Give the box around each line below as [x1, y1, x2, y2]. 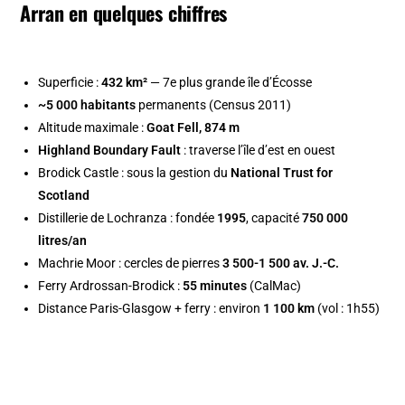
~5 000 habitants [38, 98, 137, 113]
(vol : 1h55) [315, 301, 381, 316]
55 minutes [183, 278, 248, 294]
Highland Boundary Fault [38, 143, 182, 158]
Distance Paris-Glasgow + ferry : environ [38, 301, 264, 316]
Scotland [38, 188, 90, 203]
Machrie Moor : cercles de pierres [38, 256, 223, 271]
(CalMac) [247, 278, 302, 294]
